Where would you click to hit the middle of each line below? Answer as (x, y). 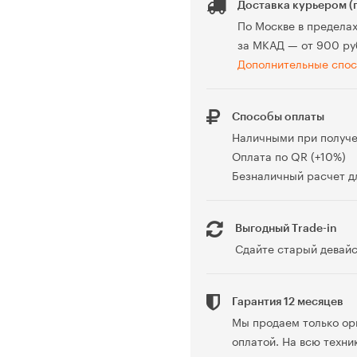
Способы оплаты (278, 118)
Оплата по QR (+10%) (289, 156)
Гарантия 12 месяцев (288, 302)
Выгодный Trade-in (286, 229)
